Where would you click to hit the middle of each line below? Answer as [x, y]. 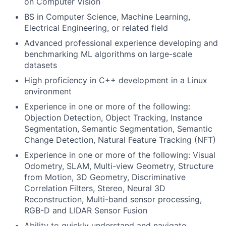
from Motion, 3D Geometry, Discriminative [105, 177]
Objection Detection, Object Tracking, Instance [113, 118]
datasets [41, 65]
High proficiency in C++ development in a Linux [116, 80]
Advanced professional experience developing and [121, 43]
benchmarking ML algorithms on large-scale [108, 54]
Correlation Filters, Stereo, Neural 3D [95, 188]
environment [48, 91]
